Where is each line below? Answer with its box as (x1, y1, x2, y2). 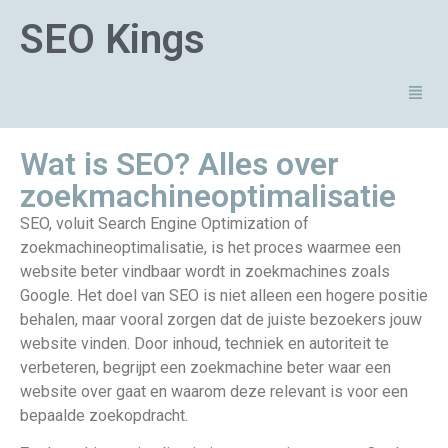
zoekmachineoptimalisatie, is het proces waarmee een (20, 237, 401, 257)
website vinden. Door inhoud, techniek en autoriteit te (20, 333, 389, 353)
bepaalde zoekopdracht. (20, 405, 188, 425)
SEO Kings (20, 16, 205, 63)
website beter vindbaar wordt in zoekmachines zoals (20, 261, 390, 281)
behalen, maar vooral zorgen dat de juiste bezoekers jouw (20, 309, 422, 329)
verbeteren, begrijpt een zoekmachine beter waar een (20, 357, 391, 377)
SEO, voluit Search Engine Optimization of (20, 213, 309, 233)
